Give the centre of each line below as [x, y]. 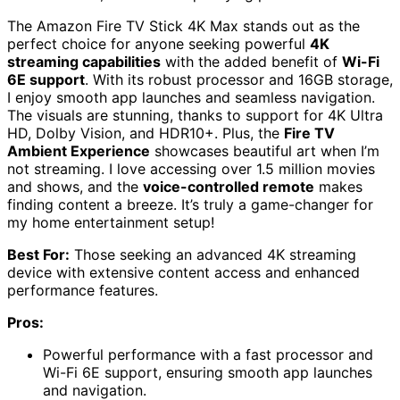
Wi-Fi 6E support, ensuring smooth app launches [208, 373]
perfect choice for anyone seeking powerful [158, 44]
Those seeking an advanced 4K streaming [213, 255]
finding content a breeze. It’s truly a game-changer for [190, 205]
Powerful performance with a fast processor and [208, 355]
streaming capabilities [84, 62]
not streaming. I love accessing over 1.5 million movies [191, 169]
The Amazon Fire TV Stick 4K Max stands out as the [183, 26]
